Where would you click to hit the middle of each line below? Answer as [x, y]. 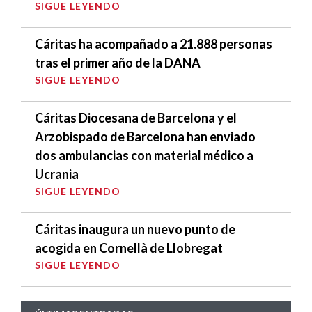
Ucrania [57, 174]
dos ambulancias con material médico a [144, 156]
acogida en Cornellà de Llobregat [129, 248]
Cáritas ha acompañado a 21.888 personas [154, 44]
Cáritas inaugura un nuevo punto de [135, 229]
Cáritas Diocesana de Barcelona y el [136, 118]
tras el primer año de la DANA [118, 63]
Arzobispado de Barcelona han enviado [145, 137]
